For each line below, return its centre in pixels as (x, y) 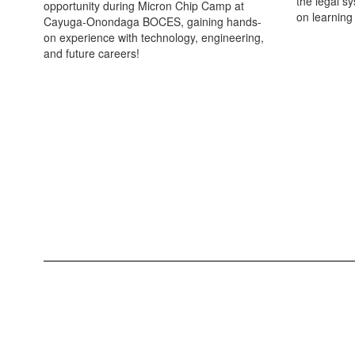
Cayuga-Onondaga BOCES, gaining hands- (153, 21)
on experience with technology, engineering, (154, 37)
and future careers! (92, 53)
